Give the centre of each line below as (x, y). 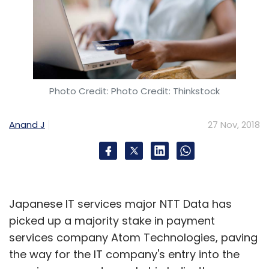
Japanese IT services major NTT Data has (120, 204)
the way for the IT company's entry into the (124, 254)
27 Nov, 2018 (234, 124)
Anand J (27, 124)
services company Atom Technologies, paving (133, 237)
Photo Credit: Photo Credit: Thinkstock (134, 91)
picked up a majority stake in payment (112, 220)
